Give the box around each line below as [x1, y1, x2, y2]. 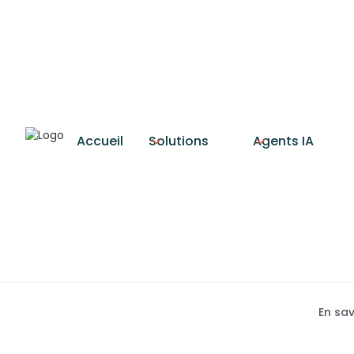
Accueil [77, 131, 123, 150]
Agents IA [253, 131, 314, 150]
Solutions [149, 131, 209, 150]
